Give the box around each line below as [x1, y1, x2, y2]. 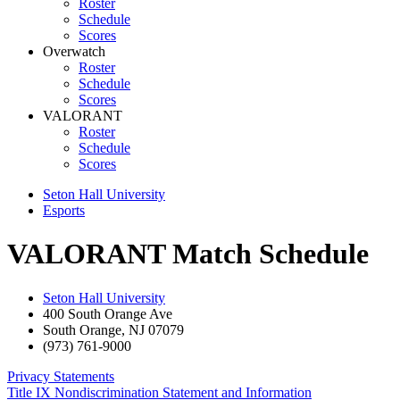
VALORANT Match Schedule [7, 237, 369, 271]
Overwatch [43, 44, 105, 59]
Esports [43, 203, 85, 218]
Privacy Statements [7, 368, 114, 384]
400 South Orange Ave [43, 305, 172, 321]
